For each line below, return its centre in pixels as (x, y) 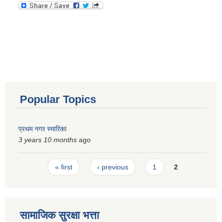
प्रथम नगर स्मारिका (42, 129)
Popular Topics (58, 100)
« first (64, 167)
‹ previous (112, 167)
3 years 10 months (48, 140)
